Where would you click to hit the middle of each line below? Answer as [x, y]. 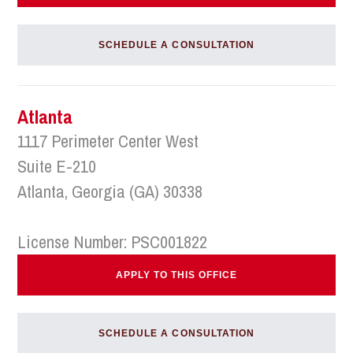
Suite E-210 [57, 166]
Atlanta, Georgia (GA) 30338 [110, 191]
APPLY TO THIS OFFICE [176, 275]
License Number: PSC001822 [113, 242]
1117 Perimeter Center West [108, 141]
